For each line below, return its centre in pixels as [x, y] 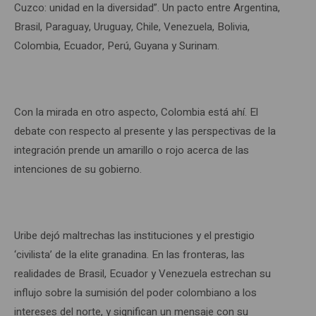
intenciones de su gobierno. [78, 169]
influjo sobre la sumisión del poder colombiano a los [135, 292]
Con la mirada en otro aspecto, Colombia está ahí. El [136, 112]
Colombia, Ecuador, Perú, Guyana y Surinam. [117, 45]
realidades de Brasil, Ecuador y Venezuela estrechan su [142, 273]
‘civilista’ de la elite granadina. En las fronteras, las [129, 254]
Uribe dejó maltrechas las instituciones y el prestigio [134, 235]
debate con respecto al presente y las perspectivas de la [145, 131]
